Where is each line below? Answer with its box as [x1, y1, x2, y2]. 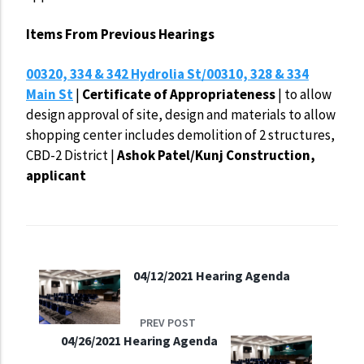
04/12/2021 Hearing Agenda [133, 266, 290, 284]
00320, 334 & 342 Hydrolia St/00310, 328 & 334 [26, 64, 309, 83]
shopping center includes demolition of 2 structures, [26, 125, 337, 144]
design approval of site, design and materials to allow [26, 105, 336, 123]
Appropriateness [170, 84, 275, 103]
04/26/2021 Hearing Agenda [61, 331, 218, 349]
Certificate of [82, 84, 167, 103]
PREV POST [140, 314, 196, 330]
